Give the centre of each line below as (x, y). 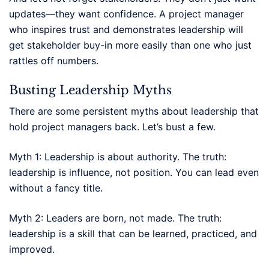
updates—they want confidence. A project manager (126, 14)
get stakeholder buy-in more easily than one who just (130, 45)
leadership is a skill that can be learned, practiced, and (133, 233)
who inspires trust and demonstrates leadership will (126, 29)
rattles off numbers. (54, 60)
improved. (32, 249)
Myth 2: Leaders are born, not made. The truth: (115, 218)
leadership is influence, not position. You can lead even (134, 172)
